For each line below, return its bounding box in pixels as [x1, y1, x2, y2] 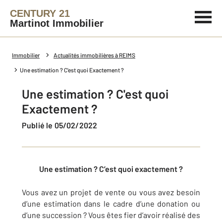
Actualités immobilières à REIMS [54, 52, 135, 58]
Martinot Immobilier [10, 18, 104, 29]
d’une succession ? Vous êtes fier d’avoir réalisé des [22, 210, 200, 220]
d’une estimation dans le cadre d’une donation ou [22, 199, 200, 208]
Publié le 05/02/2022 [27, 120, 98, 130]
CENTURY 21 [10, 8, 70, 19]
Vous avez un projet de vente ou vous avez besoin [22, 187, 200, 197]
